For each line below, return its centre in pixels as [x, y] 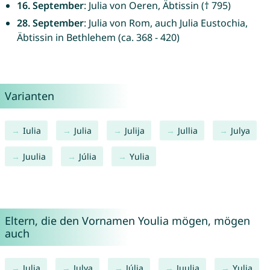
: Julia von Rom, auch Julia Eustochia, [165, 23]
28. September [50, 23]
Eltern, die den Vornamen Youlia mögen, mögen [127, 221]
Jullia [187, 131]
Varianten [29, 96]
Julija [134, 131]
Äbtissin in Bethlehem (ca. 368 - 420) [98, 38]
